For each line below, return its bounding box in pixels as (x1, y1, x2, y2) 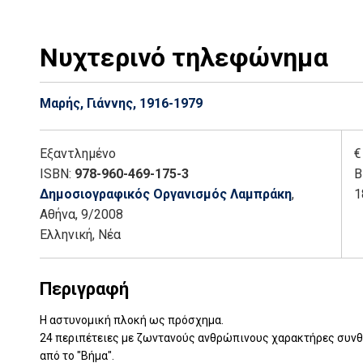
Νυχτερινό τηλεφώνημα (40, 42, 328, 73)
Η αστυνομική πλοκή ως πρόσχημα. (40, 314, 224, 327)
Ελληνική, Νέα (40, 227, 121, 242)
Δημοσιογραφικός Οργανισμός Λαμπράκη (40, 186, 292, 202)
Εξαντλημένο (40, 146, 116, 161)
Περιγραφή (40, 279, 129, 299)
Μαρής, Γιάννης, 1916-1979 (40, 96, 203, 111)
